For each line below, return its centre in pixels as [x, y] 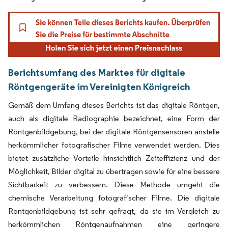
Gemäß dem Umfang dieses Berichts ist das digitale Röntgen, [114, 105]
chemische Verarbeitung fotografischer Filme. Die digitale [114, 198]
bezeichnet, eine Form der [169, 119]
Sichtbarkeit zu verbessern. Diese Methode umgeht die [114, 185]
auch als [25, 119]
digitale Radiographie [81, 119]
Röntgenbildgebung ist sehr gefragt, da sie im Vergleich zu [114, 211]
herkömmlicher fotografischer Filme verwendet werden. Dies [114, 145]
